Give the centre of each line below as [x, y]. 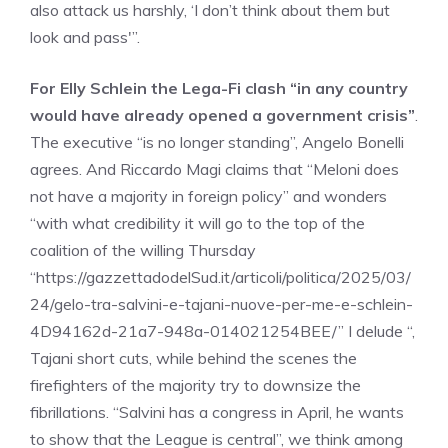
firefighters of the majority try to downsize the [195, 385]
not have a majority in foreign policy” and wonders [208, 196]
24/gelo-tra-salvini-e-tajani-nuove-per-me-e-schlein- [221, 304]
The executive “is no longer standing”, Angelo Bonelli [217, 142]
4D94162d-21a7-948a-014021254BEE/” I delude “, [222, 331]
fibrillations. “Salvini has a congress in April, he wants [217, 412]
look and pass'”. [85, 37]
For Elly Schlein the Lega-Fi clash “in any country [219, 88]
